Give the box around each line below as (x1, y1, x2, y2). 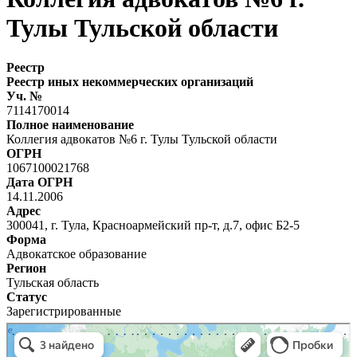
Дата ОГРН (6, 175, 73, 189)
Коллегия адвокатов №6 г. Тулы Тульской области (6, 131, 277, 146)
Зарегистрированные (6, 304, 121, 318)
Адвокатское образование (6, 246, 147, 261)
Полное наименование (6, 117, 134, 131)
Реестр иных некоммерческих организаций (6, 74, 253, 88)
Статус (6, 289, 47, 304)
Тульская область (6, 275, 99, 289)
